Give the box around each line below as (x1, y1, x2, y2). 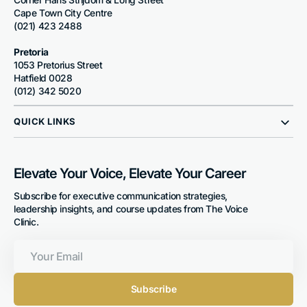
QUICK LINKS (14, 115, 76, 127)
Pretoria (14, 46, 49, 58)
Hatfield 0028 (14, 72, 73, 84)
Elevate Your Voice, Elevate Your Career (14, 164, 246, 182)
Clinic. (14, 216, 39, 228)
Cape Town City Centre (14, 7, 112, 19)
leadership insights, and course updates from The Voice (14, 203, 248, 214)
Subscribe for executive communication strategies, (14, 190, 228, 201)
